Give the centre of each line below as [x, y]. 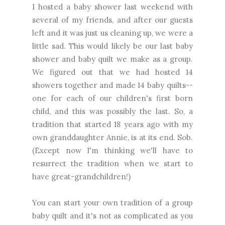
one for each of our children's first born [113, 98]
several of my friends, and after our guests [113, 20]
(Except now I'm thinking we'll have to [113, 150]
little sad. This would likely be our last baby [113, 46]
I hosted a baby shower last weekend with [113, 7]
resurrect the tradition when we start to [113, 163]
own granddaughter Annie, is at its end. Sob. [113, 137]
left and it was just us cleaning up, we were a [113, 33]
